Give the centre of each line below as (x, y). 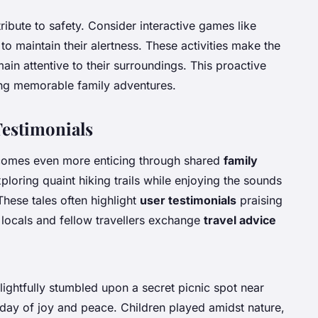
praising (259, 201)
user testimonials (188, 201)
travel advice (240, 220)
